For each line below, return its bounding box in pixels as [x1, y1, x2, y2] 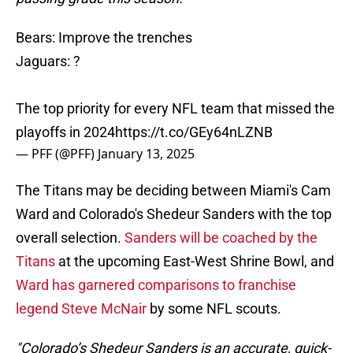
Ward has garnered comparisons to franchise [16, 277, 296, 294]
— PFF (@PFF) [16, 145, 98, 163]
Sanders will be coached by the [124, 229, 318, 247]
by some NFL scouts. [147, 300, 281, 318]
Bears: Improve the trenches [16, 29, 192, 46]
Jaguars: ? [16, 53, 80, 70]
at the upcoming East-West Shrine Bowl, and [55, 253, 334, 270]
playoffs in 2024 [16, 124, 115, 141]
